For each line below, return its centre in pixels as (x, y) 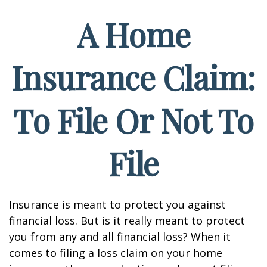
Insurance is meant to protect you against (117, 204)
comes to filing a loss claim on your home (116, 253)
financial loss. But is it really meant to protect (127, 221)
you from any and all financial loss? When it (120, 237)
